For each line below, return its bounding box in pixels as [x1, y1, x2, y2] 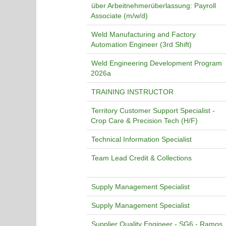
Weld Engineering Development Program [91, 59, 222, 67]
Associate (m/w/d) [91, 12, 148, 20]
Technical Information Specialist [91, 135, 192, 143]
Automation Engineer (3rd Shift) [91, 40, 192, 48]
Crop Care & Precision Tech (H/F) [91, 117, 198, 125]
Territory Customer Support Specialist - [91, 106, 215, 115]
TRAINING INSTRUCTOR [91, 88, 174, 96]
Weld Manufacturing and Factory [91, 30, 196, 38]
